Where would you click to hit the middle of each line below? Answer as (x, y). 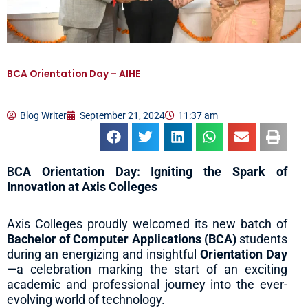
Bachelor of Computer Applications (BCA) (122, 239)
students (262, 239)
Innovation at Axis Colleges (82, 187)
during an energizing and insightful (103, 254)
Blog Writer (43, 115)
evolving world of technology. (86, 299)
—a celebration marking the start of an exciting (147, 269)
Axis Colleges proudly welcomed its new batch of (147, 223)
